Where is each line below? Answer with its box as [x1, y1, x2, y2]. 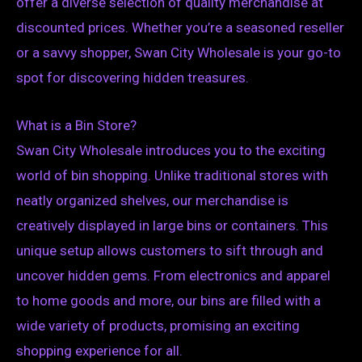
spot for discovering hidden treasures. [16, 69, 249, 86]
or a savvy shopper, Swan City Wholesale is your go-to [16, 44, 341, 61]
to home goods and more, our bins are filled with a [16, 292, 321, 309]
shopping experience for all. [16, 342, 183, 359]
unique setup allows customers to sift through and [16, 242, 323, 259]
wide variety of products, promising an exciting [16, 317, 300, 334]
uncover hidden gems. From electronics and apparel [16, 267, 330, 284]
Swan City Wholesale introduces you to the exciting [16, 141, 326, 158]
